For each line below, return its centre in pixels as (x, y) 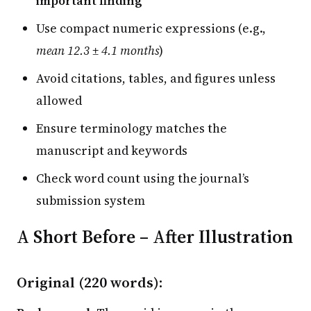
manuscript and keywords (112, 150)
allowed (59, 100)
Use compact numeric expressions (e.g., (151, 28)
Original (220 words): (90, 282)
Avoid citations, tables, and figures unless (156, 78)
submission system (91, 200)
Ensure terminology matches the (132, 128)
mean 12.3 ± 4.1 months (98, 50)
